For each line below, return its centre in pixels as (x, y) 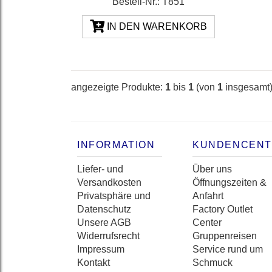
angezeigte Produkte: (118, 87)
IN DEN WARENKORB (156, 27)
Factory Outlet (223, 209)
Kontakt (93, 263)
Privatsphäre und (114, 196)
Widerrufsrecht (108, 236)
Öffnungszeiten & (229, 183)
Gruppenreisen (225, 236)
